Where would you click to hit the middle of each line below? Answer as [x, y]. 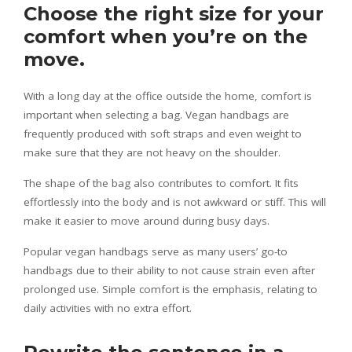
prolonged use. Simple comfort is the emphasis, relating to [170, 289]
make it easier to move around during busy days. [147, 220]
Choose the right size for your [174, 13]
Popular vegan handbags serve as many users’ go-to [156, 251]
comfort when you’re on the [166, 36]
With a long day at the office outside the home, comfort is [168, 95]
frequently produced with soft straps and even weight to [163, 133]
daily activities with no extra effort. [108, 308]
